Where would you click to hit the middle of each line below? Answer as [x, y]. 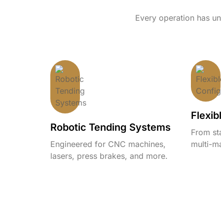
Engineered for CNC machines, [108, 144]
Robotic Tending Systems [110, 127]
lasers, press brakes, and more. [109, 156]
